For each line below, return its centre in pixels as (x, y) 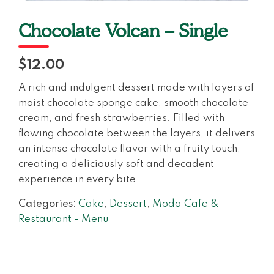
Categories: (48, 204)
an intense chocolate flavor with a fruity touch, (129, 149)
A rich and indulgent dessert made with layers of (136, 87)
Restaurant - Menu (63, 219)
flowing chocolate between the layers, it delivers (137, 133)
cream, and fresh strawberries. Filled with (121, 118)
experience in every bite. (79, 179)
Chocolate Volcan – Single (123, 30)
